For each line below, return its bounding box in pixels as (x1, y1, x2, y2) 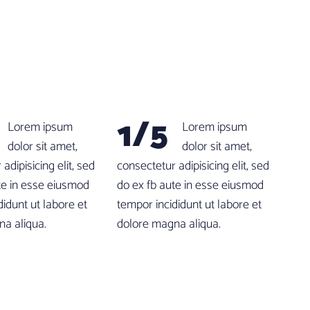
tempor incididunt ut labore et (117, 194, 262, 215)
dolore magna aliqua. (117, 214, 221, 235)
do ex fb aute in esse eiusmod (117, 175, 264, 196)
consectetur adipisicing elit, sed (117, 156, 269, 176)
